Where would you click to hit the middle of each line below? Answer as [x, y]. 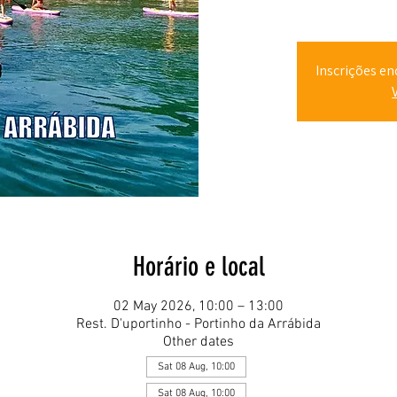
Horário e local [198, 266]
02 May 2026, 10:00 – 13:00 [198, 306]
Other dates [198, 342]
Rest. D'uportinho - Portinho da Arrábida [198, 324]
